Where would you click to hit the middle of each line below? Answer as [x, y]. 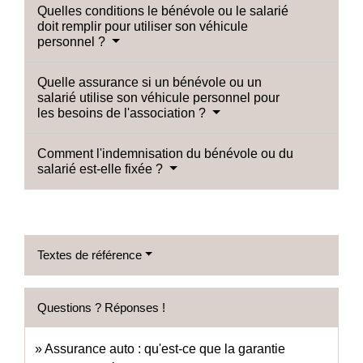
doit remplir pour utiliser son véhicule [143, 26]
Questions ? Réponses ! [101, 307]
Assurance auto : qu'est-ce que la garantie [165, 348]
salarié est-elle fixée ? [102, 169]
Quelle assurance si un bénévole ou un [149, 82]
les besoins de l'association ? [123, 113]
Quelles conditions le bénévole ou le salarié [163, 11]
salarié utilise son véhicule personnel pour [158, 97]
